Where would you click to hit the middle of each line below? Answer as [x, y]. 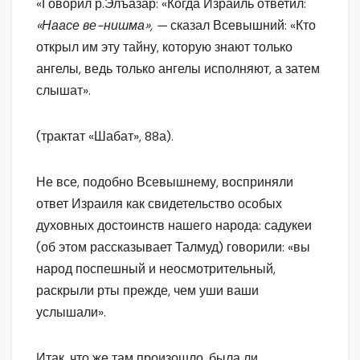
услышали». [71, 313]
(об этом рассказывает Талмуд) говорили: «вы [173, 247]
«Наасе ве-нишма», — [103, 26]
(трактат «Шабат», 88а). [105, 137]
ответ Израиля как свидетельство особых [159, 204]
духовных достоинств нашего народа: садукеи [174, 226]
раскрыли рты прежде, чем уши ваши [147, 291]
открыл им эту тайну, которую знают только [164, 47]
